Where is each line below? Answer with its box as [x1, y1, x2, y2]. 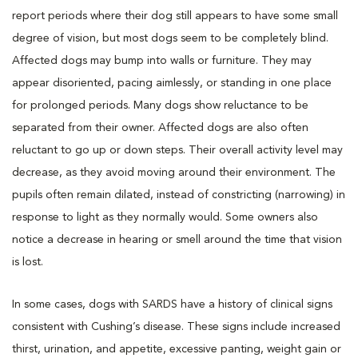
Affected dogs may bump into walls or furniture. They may [12, 54, 312, 66]
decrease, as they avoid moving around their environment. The [12, 166, 336, 178]
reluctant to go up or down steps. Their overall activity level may [12, 144, 343, 156]
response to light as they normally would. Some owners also [12, 211, 318, 223]
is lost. [12, 256, 43, 268]
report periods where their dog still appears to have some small [12, 10, 338, 22]
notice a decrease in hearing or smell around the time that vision [12, 233, 342, 245]
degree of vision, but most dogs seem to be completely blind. [12, 32, 328, 44]
